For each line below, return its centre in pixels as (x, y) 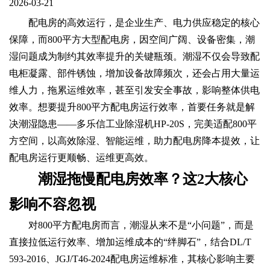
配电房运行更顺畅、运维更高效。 (81, 157)
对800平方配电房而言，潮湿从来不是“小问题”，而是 (141, 225)
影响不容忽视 (52, 204)
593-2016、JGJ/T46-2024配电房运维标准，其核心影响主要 (132, 259)
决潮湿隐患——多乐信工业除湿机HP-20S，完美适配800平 (133, 124)
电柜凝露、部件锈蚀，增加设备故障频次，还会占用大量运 (134, 73)
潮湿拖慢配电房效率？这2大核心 (143, 179)
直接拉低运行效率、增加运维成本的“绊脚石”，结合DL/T (130, 242)
